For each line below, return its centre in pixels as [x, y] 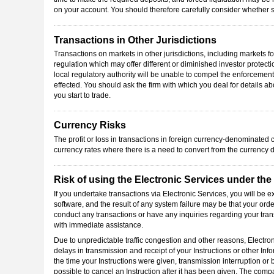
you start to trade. [82, 96]
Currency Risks [90, 125]
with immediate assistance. [98, 225]
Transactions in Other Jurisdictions [135, 40]
